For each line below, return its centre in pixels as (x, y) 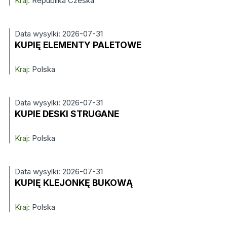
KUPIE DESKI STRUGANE (67, 114)
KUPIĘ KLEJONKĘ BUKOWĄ (73, 183)
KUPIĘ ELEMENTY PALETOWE (78, 45)
